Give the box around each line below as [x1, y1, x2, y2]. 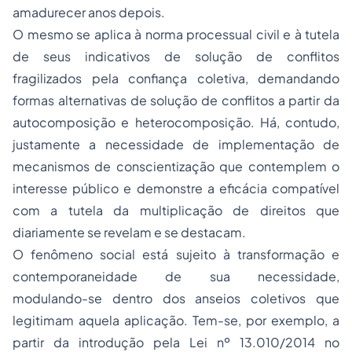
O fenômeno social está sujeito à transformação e [13, 246, 339, 263]
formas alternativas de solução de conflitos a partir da [13, 92, 339, 109]
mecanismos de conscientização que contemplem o [13, 158, 339, 175]
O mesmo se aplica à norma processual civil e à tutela [13, 26, 339, 43]
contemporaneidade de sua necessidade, [13, 268, 339, 285]
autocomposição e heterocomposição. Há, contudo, [13, 114, 339, 131]
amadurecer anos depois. [13, 4, 165, 21]
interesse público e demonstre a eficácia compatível [13, 180, 339, 197]
